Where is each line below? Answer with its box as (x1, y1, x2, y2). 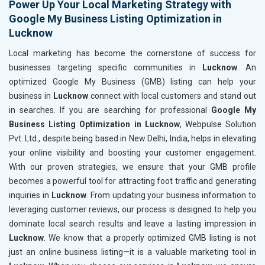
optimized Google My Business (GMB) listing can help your (9, 76, 256, 86)
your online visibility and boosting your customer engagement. (9, 147, 256, 157)
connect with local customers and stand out (91, 91, 256, 101)
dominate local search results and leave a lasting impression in (9, 218, 256, 228)
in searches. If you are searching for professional (9, 105, 207, 115)
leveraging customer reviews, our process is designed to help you (9, 204, 256, 214)
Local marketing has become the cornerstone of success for (9, 48, 256, 58)
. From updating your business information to (86, 190, 256, 200)
